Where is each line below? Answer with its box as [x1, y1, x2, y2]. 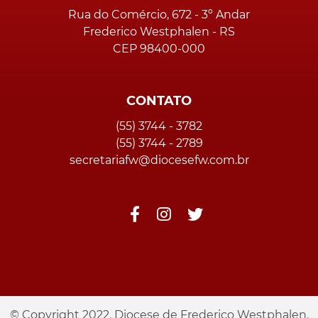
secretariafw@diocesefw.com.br [69, 153, 249, 168]
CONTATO [126, 93, 192, 109]
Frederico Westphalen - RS [83, 25, 235, 39]
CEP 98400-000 [113, 42, 205, 56]
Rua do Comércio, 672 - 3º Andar [68, 8, 250, 22]
